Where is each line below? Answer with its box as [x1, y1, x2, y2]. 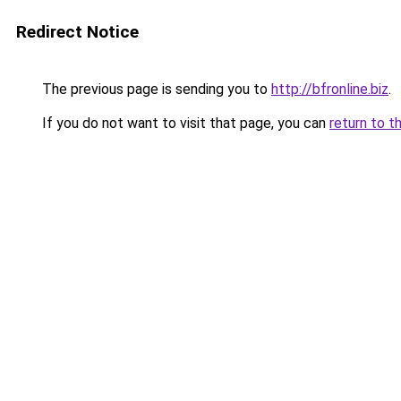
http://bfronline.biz [271, 81, 388, 98]
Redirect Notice [16, 21, 139, 42]
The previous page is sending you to [38, 81, 271, 98]
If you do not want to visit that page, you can [38, 115, 329, 132]
